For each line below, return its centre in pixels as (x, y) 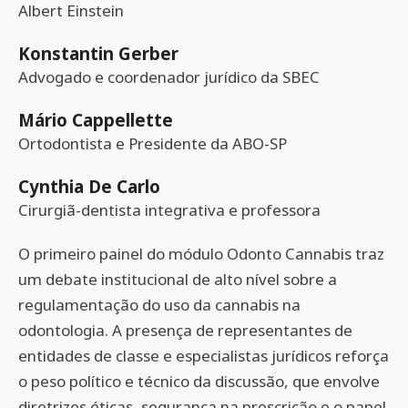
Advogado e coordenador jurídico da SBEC (169, 77)
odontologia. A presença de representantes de (185, 330)
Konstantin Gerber (98, 53)
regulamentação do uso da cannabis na (159, 305)
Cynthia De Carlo (89, 186)
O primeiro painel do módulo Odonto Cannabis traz (201, 254)
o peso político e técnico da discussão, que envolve (199, 381)
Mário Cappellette (96, 120)
